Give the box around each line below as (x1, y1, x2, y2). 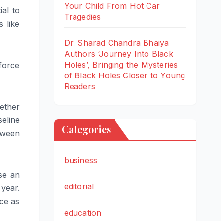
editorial (64, 181, 94, 191)
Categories (61, 122, 111, 136)
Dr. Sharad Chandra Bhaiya (64, 37, 169, 48)
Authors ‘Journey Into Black (64, 48, 173, 59)
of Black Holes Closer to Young (64, 70, 185, 80)
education (64, 207, 102, 218)
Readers (64, 81, 95, 91)
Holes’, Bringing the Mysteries (64, 59, 178, 70)
